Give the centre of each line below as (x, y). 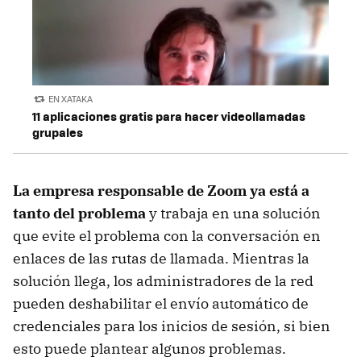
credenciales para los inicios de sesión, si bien (172, 326)
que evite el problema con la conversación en (167, 236)
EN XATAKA (71, 98)
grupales (58, 133)
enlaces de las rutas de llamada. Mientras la (161, 259)
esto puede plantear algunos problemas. (149, 349)
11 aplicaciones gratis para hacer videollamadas (169, 116)
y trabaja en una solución (233, 214)
